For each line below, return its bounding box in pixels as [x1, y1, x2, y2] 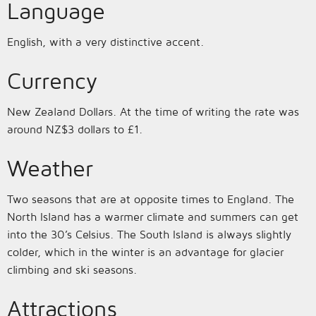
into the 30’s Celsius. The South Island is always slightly [7, 228, 291, 241]
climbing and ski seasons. [7, 263, 137, 276]
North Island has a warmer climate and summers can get [7, 210, 298, 223]
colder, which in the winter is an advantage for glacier [7, 245, 284, 258]
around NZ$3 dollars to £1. [7, 123, 142, 135]
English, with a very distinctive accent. [7, 35, 204, 48]
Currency [7, 67, 97, 94]
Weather [7, 154, 93, 181]
